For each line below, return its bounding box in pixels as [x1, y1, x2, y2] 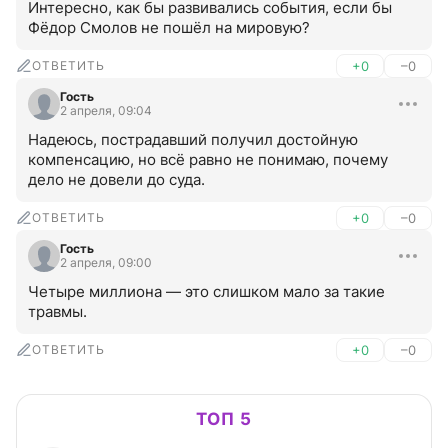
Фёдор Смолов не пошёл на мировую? [28, 18, 310, 38]
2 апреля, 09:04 [60, 103, 152, 119]
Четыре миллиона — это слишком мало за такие [28, 282, 385, 302]
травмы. [28, 302, 87, 322]
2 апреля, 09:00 [60, 255, 152, 271]
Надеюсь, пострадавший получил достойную [28, 130, 358, 150]
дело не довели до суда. [28, 170, 205, 190]
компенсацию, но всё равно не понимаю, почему [28, 150, 388, 170]
